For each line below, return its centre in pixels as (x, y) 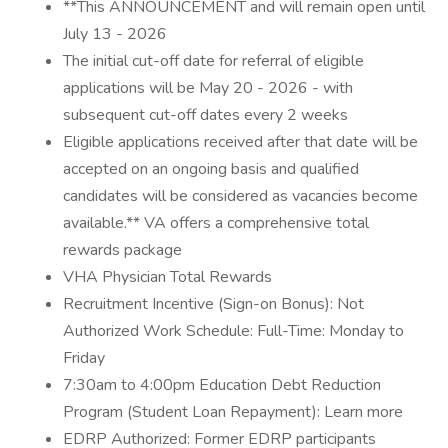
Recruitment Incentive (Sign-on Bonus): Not (213, 304)
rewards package (122, 250)
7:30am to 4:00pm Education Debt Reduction (222, 385)
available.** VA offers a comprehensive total (216, 223)
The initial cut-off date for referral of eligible (213, 61)
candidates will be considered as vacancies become (240, 196)
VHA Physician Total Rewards (167, 277)
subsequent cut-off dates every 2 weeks (205, 115)
